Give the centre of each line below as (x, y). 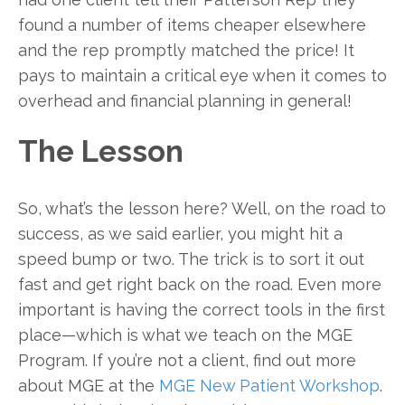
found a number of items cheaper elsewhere (192, 24)
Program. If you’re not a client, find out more (187, 361)
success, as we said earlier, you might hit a (180, 234)
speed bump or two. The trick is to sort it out (191, 259)
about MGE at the (89, 386)
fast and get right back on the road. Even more (200, 285)
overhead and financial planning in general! (185, 100)
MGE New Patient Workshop (269, 386)
